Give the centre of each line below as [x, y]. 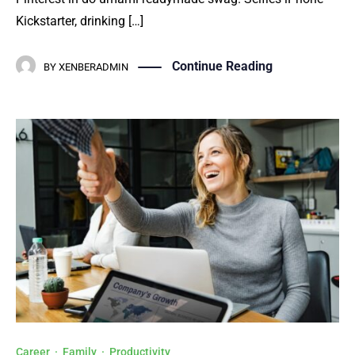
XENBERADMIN [94, 67]
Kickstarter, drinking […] [80, 21]
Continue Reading [222, 67]
